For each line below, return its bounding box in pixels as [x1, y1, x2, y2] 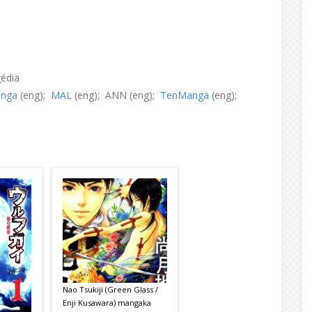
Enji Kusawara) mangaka [63, 297, 151, 308]
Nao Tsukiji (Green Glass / [63, 283, 158, 295]
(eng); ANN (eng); [72, 88, 160, 102]
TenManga [160, 88, 209, 102]
